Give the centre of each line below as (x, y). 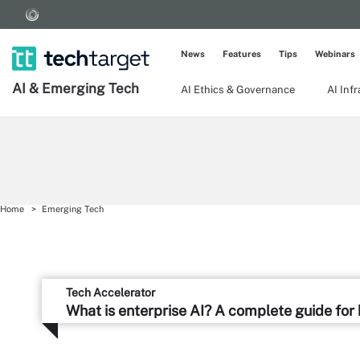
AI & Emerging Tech (76, 88)
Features (242, 54)
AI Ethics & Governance (238, 90)
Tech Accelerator (110, 293)
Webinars (335, 54)
